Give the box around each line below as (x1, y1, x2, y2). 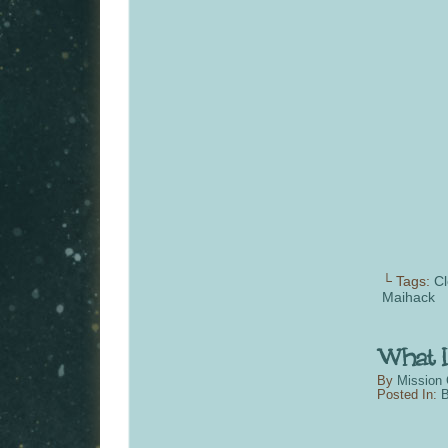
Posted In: (377, 387, 441, 402)
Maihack (382, 289, 435, 306)
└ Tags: (382, 273, 434, 290)
